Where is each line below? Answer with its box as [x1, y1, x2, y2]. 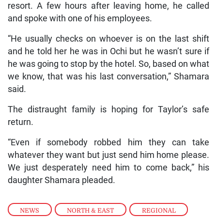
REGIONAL [141, 206, 176, 214]
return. [7, 117, 33, 127]
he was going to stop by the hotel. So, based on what [7, 59, 210, 69]
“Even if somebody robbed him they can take [7, 138, 210, 148]
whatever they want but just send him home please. [7, 150, 210, 160]
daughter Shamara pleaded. [7, 175, 115, 186]
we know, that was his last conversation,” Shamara [7, 72, 210, 82]
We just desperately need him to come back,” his [7, 163, 210, 173]
